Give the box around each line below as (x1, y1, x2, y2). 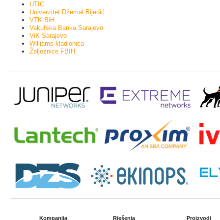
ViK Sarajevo (29, 32, 67, 39)
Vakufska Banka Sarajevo (29, 24, 103, 31)
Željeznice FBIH (29, 48, 75, 55)
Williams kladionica (29, 40, 84, 47)
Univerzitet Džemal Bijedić (29, 8, 105, 16)
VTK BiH (29, 16, 55, 24)
